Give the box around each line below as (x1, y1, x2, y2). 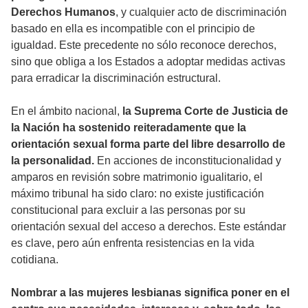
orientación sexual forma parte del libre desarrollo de (11, 137, 285, 150)
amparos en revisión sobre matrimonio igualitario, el (11, 170, 263, 183)
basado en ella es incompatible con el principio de (11, 22, 255, 34)
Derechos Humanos (11, 5, 115, 18)
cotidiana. (11, 253, 58, 265)
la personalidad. (11, 154, 94, 166)
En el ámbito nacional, (11, 104, 122, 117)
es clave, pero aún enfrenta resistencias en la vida (11, 236, 254, 249)
